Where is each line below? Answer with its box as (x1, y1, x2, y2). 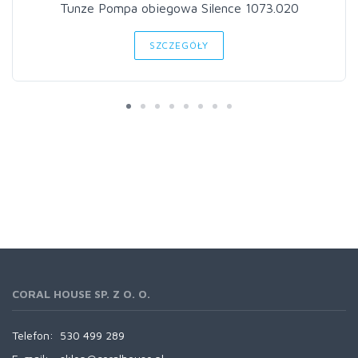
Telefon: (12, 328, 54, 342)
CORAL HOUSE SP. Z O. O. (12, 287, 150, 300)
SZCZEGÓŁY (149, 39, 209, 51)
